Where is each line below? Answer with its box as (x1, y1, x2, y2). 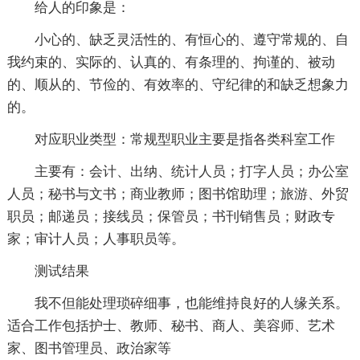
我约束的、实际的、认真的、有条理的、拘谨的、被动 (6, 54, 335, 70)
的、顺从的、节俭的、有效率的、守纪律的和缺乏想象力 (6, 76, 349, 92)
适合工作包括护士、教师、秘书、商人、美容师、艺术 (6, 317, 335, 333)
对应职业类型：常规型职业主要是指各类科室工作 (6, 131, 335, 147)
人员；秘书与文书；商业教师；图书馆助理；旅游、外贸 (6, 186, 349, 202)
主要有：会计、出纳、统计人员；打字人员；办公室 (6, 163, 349, 179)
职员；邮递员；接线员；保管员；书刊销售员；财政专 (6, 208, 335, 224)
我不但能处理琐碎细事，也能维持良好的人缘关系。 (6, 295, 349, 311)
